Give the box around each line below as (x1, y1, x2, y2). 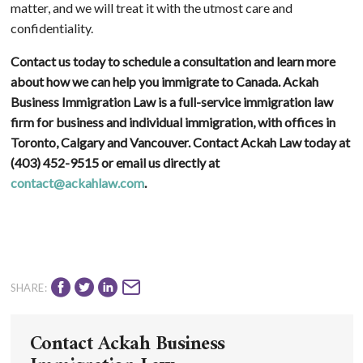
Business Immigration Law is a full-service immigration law (10, 93, 333, 109)
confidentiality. (10, 19, 93, 36)
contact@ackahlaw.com (10, 174, 144, 190)
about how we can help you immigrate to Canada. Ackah (10, 73, 318, 89)
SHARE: (10, 281, 48, 294)
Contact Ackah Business (29, 327, 225, 361)
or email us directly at (98, 154, 220, 170)
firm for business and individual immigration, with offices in (10, 113, 335, 130)
